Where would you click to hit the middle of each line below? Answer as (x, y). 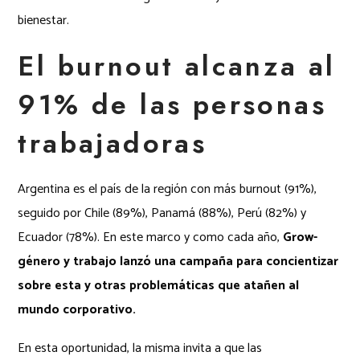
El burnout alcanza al (177, 66)
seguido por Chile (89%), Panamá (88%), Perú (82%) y (162, 213)
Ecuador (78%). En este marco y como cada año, (149, 237)
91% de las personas (172, 104)
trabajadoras (112, 143)
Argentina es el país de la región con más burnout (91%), (168, 189)
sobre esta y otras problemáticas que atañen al (159, 285)
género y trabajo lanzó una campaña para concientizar (178, 261)
